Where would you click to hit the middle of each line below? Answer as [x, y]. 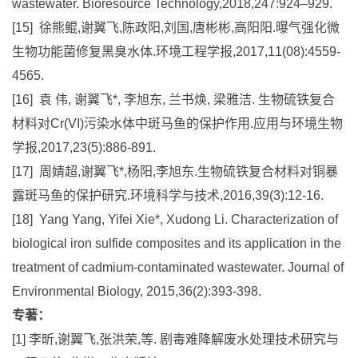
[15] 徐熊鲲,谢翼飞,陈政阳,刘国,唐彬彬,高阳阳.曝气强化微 [176, 27]
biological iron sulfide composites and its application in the [177, 243]
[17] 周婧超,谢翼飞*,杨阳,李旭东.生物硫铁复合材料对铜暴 [175, 171]
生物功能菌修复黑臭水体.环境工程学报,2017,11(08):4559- [176, 51]
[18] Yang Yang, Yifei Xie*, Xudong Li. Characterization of [175, 219]
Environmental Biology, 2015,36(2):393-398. [137, 291]
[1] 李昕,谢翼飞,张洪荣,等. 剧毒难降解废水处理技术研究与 [175, 339]
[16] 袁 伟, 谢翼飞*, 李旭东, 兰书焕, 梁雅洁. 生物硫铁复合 [173, 99]
